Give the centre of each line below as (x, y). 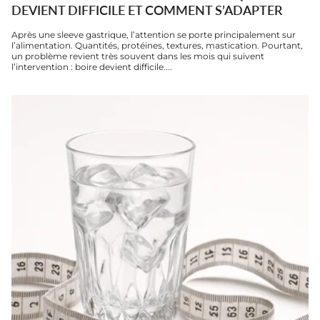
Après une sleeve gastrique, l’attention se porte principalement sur (154, 34)
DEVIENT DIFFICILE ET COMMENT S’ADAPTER (147, 10)
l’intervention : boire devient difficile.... (92, 66)
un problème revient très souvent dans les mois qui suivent (138, 56)
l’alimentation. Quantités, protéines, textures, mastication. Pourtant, (157, 45)
